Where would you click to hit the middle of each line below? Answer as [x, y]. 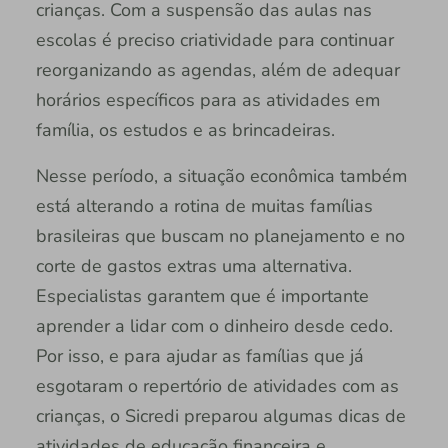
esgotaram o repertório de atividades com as [217, 385]
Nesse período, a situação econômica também [221, 175]
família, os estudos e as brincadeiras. [185, 129]
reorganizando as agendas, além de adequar [217, 69]
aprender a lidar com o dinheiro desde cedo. [214, 325]
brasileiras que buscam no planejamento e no [220, 235]
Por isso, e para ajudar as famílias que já [199, 355]
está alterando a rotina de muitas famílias [204, 205]
